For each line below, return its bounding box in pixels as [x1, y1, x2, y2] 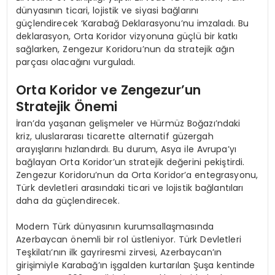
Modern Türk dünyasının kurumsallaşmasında [16, 220, 214, 233]
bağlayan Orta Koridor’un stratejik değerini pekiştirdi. [16, 155, 245, 168]
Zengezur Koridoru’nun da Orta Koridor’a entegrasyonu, [16, 168, 258, 181]
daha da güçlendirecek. [16, 194, 120, 207]
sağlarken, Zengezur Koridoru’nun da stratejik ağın [16, 42, 234, 55]
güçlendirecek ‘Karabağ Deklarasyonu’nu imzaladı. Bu [16, 17, 249, 29]
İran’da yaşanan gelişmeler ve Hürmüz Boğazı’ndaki [16, 117, 241, 130]
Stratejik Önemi [16, 97, 118, 115]
